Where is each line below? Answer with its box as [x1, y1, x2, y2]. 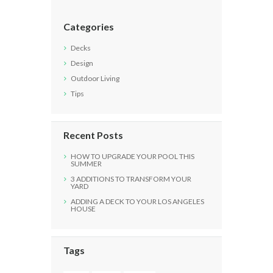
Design [70, 58, 93, 68]
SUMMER [70, 158, 102, 168]
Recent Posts [63, 129, 123, 141]
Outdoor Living [70, 73, 119, 83]
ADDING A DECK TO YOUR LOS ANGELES [70, 196, 204, 206]
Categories [63, 21, 114, 33]
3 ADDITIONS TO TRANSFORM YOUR [70, 174, 191, 183]
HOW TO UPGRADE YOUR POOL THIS [70, 151, 194, 161]
